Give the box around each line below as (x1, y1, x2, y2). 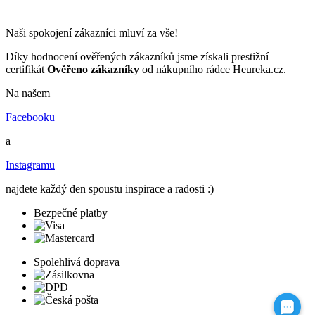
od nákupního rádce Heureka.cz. (139, 63, 286, 76)
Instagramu (6, 159, 55, 172)
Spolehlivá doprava (34, 256, 120, 269)
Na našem (6, 87, 50, 100)
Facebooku (6, 111, 55, 124)
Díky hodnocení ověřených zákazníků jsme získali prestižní (6, 51, 269, 63)
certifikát (6, 63, 47, 76)
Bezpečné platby (34, 207, 108, 219)
